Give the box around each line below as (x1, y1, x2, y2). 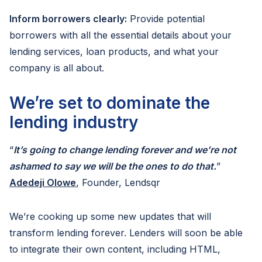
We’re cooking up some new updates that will (9, 210, 211, 222)
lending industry (9, 112, 138, 132)
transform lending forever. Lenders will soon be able (9, 226, 243, 239)
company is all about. (9, 61, 104, 74)
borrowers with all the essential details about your (9, 29, 232, 41)
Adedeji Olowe (9, 176, 76, 188)
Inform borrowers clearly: (9, 12, 127, 25)
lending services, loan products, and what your (9, 45, 219, 57)
